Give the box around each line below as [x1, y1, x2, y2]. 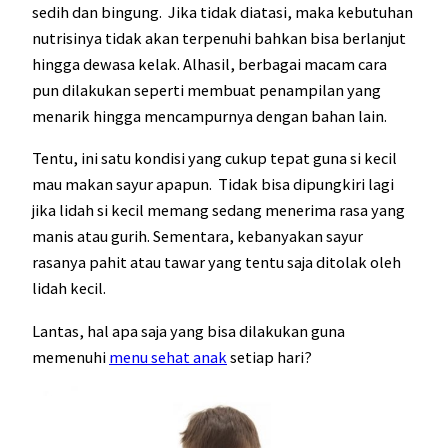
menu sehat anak [109, 346, 227, 367]
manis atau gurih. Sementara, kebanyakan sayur [32, 226, 363, 247]
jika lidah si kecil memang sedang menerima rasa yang [32, 200, 405, 221]
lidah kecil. [32, 278, 106, 299]
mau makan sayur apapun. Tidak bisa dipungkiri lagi [32, 174, 394, 195]
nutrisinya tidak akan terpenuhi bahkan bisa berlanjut [32, 27, 406, 48]
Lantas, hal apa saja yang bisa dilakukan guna [32, 320, 345, 341]
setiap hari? [227, 346, 312, 367]
